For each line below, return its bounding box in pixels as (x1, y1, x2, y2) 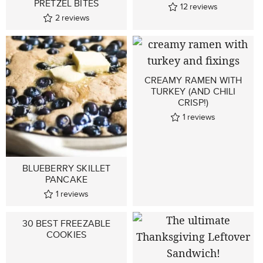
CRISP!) (177, 96, 209, 110)
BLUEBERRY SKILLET (22, 161, 111, 176)
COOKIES (46, 228, 87, 242)
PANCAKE (45, 173, 88, 187)
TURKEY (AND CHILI (150, 85, 236, 99)
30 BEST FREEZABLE (22, 217, 111, 231)
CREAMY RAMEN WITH (144, 73, 242, 87)
